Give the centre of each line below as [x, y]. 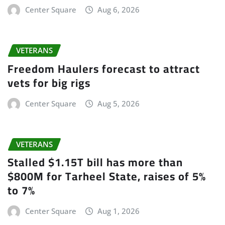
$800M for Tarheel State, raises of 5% [107, 177]
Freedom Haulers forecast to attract [104, 69]
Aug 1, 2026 [119, 211]
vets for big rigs [49, 83]
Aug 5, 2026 [119, 103]
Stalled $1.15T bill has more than [95, 162]
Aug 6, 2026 [119, 10]
